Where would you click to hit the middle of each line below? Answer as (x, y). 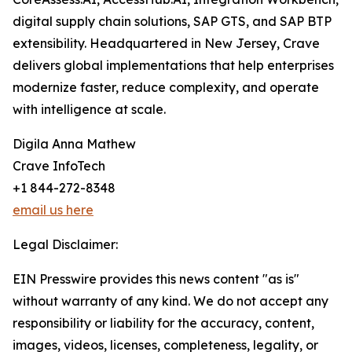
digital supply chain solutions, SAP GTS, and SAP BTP (172, 22)
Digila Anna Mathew (74, 144)
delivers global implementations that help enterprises (173, 66)
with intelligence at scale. (89, 110)
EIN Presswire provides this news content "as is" (156, 279)
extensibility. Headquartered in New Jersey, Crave (166, 44)
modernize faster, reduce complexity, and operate (166, 88)
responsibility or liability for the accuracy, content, (163, 323)
